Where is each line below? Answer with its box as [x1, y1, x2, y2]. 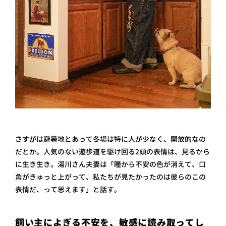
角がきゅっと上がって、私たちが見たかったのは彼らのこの [15, 172, 206, 182]
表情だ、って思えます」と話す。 [15, 184, 121, 194]
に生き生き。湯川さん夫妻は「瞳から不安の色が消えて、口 [15, 159, 206, 169]
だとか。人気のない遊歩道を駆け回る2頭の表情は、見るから [15, 146, 210, 156]
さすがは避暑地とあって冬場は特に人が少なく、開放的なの [15, 134, 206, 144]
